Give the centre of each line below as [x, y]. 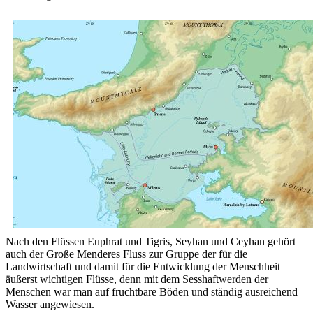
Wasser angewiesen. [50, 304]
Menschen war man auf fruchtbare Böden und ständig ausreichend [152, 291]
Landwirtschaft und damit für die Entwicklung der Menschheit [143, 266]
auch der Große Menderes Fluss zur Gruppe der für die [126, 254]
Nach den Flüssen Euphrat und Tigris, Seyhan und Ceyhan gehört [151, 241]
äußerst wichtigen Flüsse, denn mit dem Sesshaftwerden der [137, 279]
